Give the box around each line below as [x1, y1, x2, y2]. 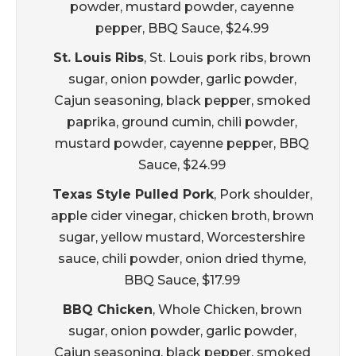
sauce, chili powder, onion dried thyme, [58, 251, 306, 267]
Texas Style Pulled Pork [52, 187, 214, 203]
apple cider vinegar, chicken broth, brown [50, 208, 314, 224]
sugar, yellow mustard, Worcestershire [59, 230, 305, 246]
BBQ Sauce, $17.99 [124, 273, 240, 288]
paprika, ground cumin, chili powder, [67, 114, 297, 130]
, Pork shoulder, [213, 187, 312, 203]
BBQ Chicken [62, 302, 153, 318]
